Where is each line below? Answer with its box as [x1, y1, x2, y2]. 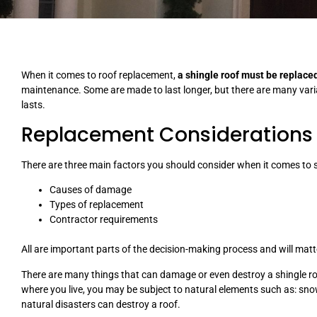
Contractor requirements [50, 214, 158, 226]
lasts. [21, 99, 45, 111]
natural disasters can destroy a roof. [21, 298, 180, 310]
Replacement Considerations [21, 120, 313, 149]
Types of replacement [50, 199, 144, 211]
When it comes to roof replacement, [21, 69, 178, 81]
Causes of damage [50, 184, 132, 196]
